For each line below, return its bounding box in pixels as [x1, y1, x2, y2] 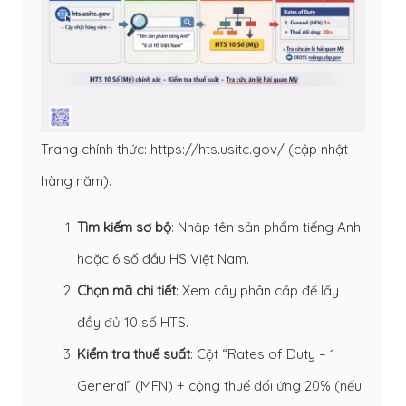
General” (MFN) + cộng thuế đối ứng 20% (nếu [77, 376, 362, 394]
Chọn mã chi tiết [77, 281, 176, 299]
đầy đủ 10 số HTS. [77, 313, 188, 331]
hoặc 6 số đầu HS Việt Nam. [77, 249, 249, 267]
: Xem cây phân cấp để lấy [176, 281, 339, 299]
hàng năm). [41, 171, 111, 189]
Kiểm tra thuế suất [77, 344, 190, 362]
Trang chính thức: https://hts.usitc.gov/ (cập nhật [41, 140, 348, 158]
